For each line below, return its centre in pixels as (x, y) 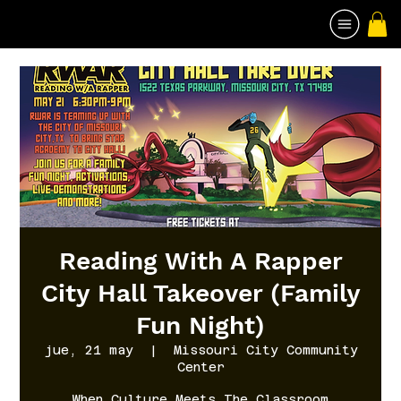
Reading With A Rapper (200, 260)
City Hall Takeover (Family (200, 293)
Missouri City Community (265, 350)
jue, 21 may (88, 350)
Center (200, 367)
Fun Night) (200, 325)
